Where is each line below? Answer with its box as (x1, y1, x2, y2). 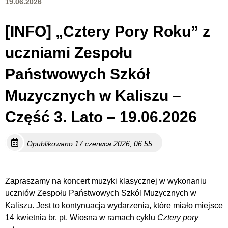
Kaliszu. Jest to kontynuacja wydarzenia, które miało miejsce (5, 201, 223, 210)
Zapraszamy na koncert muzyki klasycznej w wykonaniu (5, 177, 207, 186)
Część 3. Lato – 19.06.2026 (5, 108, 197, 126)
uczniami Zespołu (5, 44, 132, 62)
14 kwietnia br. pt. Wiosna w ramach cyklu (5, 213, 157, 222)
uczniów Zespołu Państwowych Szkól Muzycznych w (5, 189, 196, 198)
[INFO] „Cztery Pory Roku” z (5, 23, 210, 40)
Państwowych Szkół (5, 66, 150, 83)
